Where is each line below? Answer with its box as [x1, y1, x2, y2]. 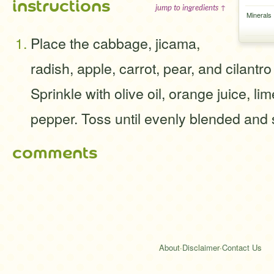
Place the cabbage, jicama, [31, 32, 200, 53]
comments [12, 143, 97, 163]
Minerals [246, 10, 272, 20]
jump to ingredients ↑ [155, 2, 226, 12]
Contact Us [222, 242, 262, 253]
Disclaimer [182, 242, 220, 253]
